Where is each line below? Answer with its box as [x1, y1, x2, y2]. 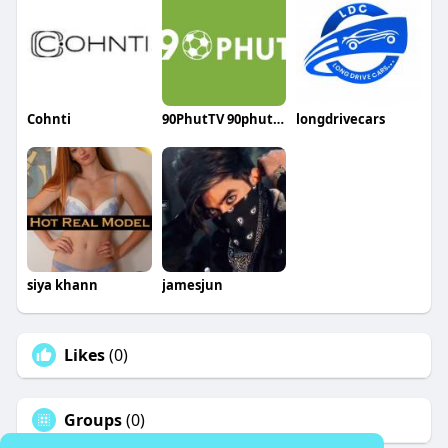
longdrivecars [296, 110, 386, 129]
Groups [63, 409, 122, 432]
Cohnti [26, 110, 71, 129]
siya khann [26, 276, 98, 295]
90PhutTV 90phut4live [272, 110, 284, 129]
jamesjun [161, 276, 223, 295]
